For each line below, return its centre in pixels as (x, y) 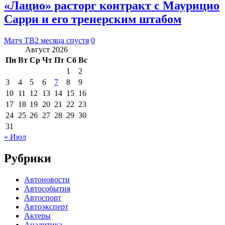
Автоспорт (43, 197)
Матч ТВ (19, 40)
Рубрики (28, 158)
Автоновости (47, 179)
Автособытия (47, 188)
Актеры (37, 215)
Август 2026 (46, 49)
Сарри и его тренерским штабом (93, 19)
